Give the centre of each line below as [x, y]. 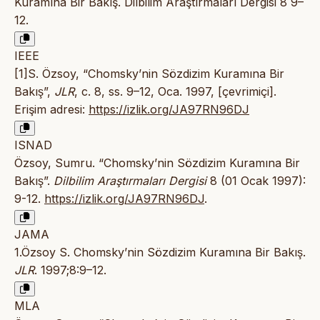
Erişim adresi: [51, 110]
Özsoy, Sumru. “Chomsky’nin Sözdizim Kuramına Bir [157, 163]
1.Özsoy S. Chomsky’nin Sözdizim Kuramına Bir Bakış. [160, 252]
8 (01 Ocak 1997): [256, 181]
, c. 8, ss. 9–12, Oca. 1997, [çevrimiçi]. [175, 92]
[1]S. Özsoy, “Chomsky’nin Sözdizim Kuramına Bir [149, 74]
